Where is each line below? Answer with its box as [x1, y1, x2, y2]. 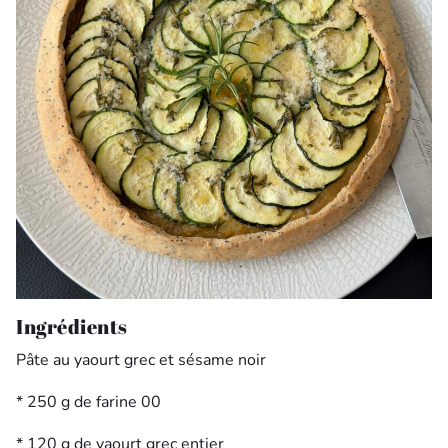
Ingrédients [16, 312, 128, 340]
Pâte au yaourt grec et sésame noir [16, 348, 266, 371]
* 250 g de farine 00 [16, 390, 161, 413]
